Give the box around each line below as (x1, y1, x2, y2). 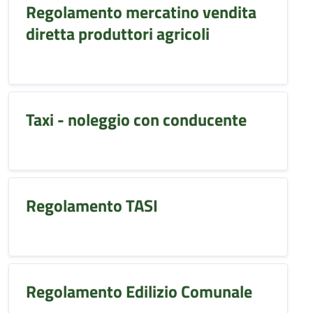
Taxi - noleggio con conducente (26, 107, 247, 132)
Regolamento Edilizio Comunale (26, 279, 252, 304)
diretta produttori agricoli (26, 21, 210, 46)
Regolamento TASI (26, 193, 158, 218)
